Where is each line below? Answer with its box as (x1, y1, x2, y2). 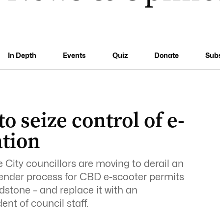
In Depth (8, 51, 37, 59)
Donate (154, 51, 179, 59)
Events (63, 51, 86, 59)
